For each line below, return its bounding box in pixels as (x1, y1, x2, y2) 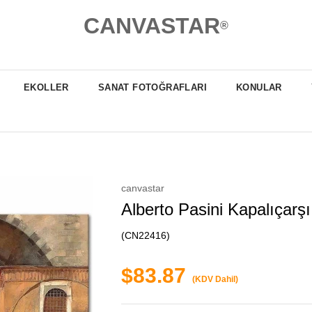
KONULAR (236, 82, 282, 93)
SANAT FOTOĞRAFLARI (97, 82, 207, 93)
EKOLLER (23, 82, 69, 93)
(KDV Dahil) (192, 274, 238, 284)
